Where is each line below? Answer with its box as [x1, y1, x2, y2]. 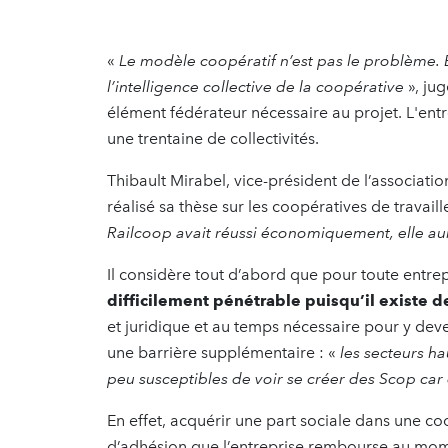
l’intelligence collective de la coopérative [107, 77, 408, 97]
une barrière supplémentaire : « [107, 343, 340, 363]
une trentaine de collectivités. [107, 129, 319, 149]
